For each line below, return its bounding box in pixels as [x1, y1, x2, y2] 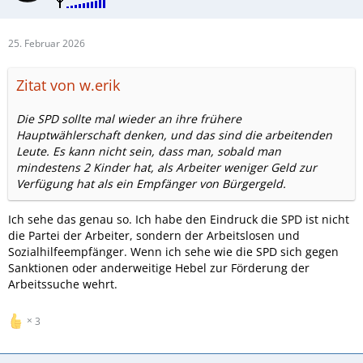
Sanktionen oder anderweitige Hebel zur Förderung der [8, 259, 310, 275]
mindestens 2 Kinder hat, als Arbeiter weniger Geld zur [16, 159, 317, 175]
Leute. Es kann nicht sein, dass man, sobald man [16, 143, 281, 159]
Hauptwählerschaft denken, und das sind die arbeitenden [16, 126, 332, 143]
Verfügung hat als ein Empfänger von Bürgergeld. [16, 175, 286, 191]
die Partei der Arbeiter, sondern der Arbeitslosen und [8, 227, 300, 243]
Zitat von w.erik [16, 75, 120, 95]
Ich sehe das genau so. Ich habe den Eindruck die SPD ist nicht [8, 211, 349, 227]
